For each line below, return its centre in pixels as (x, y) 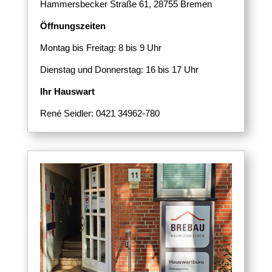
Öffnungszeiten (73, 25)
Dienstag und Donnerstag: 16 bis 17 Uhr (119, 69)
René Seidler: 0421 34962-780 (100, 113)
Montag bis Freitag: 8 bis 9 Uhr (100, 47)
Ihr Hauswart (67, 91)
